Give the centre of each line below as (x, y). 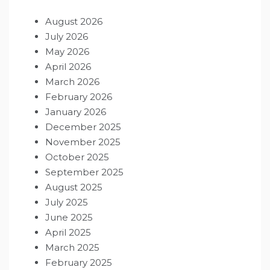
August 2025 (74, 187)
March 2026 (72, 81)
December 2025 (83, 127)
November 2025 (83, 142)
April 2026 (68, 66)
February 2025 (79, 262)
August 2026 (74, 21)
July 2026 (67, 36)
